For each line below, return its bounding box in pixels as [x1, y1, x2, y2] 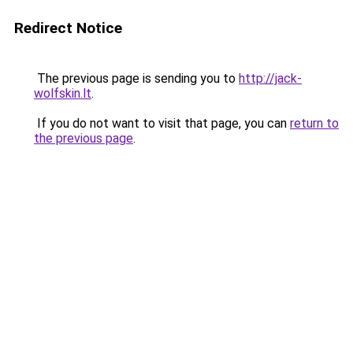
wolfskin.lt [34, 86, 91, 101]
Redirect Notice [14, 19, 122, 37]
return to [290, 116, 339, 131]
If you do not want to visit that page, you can [34, 116, 290, 131]
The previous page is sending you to [34, 71, 239, 86]
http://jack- [239, 71, 302, 86]
